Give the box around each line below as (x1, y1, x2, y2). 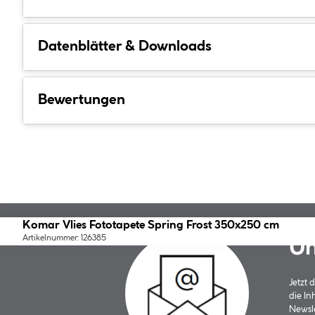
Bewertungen (38, 93, 125, 107)
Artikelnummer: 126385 (22, 234, 106, 242)
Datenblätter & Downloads (38, 39, 212, 53)
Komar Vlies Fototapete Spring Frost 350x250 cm (22, 220, 279, 231)
